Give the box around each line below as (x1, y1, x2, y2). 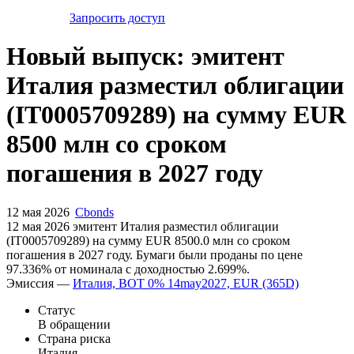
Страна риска (38, 331, 111, 345)
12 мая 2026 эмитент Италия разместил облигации (6, 219, 279, 233)
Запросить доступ (70, 10, 165, 24)
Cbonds (75, 205, 114, 219)
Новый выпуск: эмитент (6, 42, 284, 71)
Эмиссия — (6, 276, 73, 290)
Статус (38, 303, 75, 317)
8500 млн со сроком (6, 130, 227, 159)
